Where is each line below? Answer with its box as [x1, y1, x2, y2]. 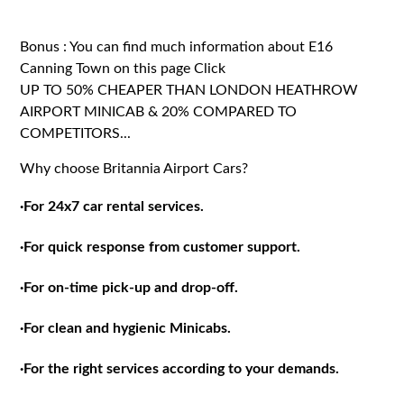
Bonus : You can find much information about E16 [20, 39, 334, 54]
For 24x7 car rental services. [23, 198, 205, 214]
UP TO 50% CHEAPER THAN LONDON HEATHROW [20, 82, 359, 97]
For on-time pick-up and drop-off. [23, 280, 239, 295]
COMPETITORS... [20, 125, 132, 141]
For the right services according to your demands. [23, 361, 340, 376]
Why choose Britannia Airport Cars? [20, 161, 249, 176]
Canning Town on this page [20, 60, 195, 76]
